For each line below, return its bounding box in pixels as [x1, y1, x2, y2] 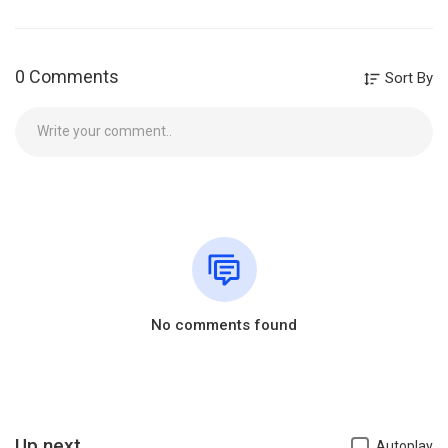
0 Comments [15, 66, 119, 87]
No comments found [151, 316, 297, 334]
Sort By [381, 69, 433, 87]
